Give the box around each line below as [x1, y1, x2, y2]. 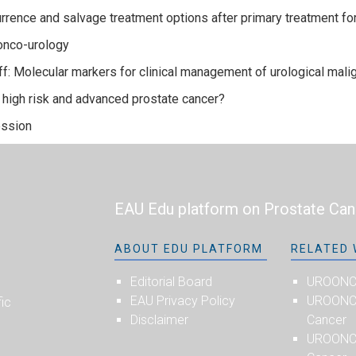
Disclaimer [130, 311, 188, 327]
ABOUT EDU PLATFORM [114, 242, 263, 255]
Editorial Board [130, 273, 212, 289]
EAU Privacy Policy [130, 292, 235, 308]
